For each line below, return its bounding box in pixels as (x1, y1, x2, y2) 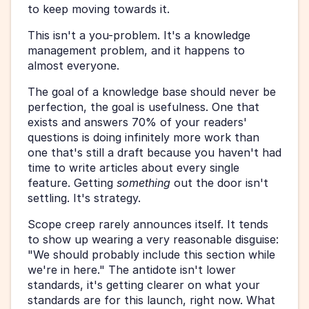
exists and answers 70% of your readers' (28, 114, 247, 129)
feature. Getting (28, 175, 117, 190)
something (117, 175, 170, 190)
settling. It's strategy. (28, 190, 141, 205)
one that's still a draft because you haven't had (28, 145, 281, 159)
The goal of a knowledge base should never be (28, 84, 276, 99)
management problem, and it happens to (28, 43, 245, 57)
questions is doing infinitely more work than (28, 130, 259, 144)
